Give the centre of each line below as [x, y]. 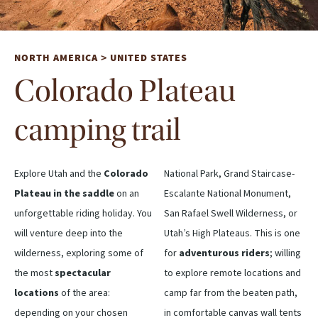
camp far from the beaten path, [231, 293]
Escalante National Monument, [227, 193]
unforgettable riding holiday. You [83, 213]
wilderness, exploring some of [79, 253]
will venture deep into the [68, 233]
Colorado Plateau [125, 91]
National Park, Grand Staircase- [229, 174]
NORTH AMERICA [56, 58]
